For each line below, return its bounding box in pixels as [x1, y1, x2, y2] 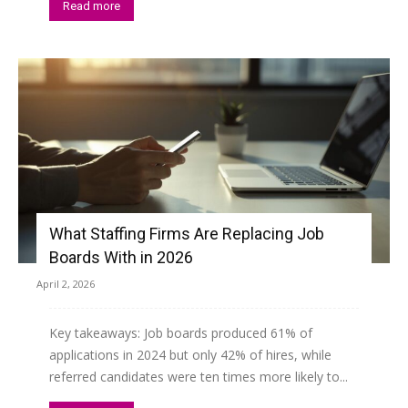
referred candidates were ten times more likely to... [49, 368, 348, 386]
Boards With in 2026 [49, 248, 193, 268]
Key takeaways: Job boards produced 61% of [49, 324, 312, 342]
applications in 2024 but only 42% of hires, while [49, 346, 331, 364]
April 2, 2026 [36, 277, 95, 291]
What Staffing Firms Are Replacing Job [49, 224, 324, 244]
